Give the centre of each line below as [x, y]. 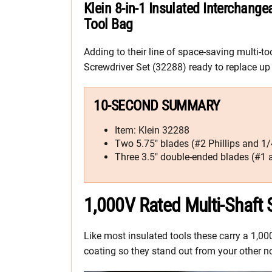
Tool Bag [108, 25]
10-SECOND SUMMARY [157, 106]
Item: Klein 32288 [152, 131]
